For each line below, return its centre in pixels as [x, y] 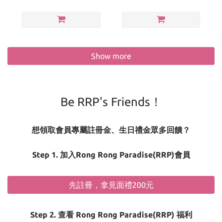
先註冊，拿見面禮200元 [111, 185]
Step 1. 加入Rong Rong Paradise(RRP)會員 [111, 154]
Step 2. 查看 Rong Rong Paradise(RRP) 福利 [111, 214]
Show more [111, 56]
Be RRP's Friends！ [111, 102]
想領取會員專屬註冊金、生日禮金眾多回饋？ [111, 130]
